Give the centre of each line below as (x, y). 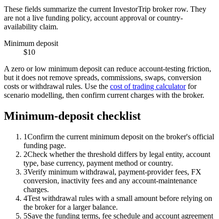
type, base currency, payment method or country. (98, 163)
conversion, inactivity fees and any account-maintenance (110, 180)
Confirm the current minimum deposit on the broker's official (121, 136)
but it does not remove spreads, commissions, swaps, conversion (103, 77)
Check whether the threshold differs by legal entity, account (119, 154)
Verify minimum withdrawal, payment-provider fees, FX (114, 172)
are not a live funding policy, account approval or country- (93, 18)
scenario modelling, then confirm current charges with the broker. (104, 95)
